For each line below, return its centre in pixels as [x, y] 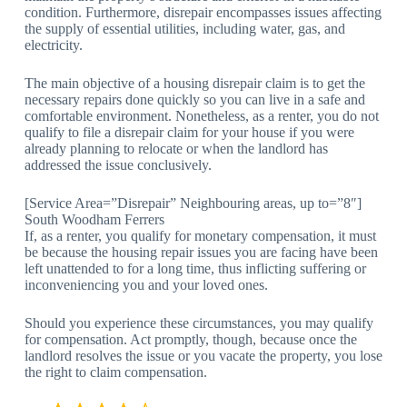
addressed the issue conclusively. [118, 164]
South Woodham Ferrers [94, 219]
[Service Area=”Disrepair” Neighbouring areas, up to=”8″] [194, 203]
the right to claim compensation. [115, 372]
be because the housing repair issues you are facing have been [201, 252]
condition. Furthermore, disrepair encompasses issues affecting [203, 12]
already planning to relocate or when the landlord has [176, 148]
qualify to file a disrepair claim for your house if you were [189, 132]
